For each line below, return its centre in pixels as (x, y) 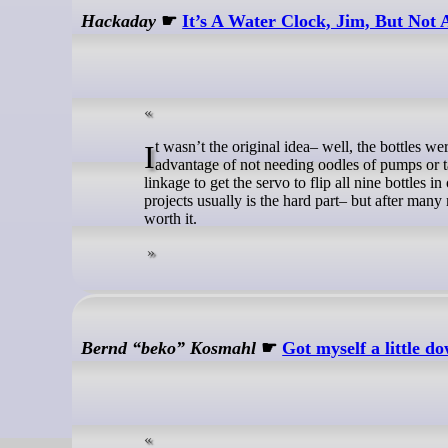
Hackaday (119, 21)
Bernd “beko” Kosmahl (169, 348)
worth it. (170, 219)
